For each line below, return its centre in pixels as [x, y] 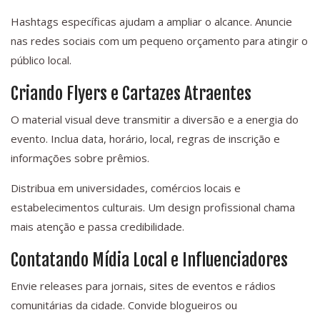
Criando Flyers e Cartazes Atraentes [131, 94]
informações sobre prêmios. [80, 158]
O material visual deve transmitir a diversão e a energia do [155, 120]
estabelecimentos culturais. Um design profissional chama [153, 207]
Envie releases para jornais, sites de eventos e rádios [143, 286]
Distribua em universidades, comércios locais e [126, 188]
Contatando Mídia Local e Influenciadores [149, 260]
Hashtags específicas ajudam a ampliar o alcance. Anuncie [151, 22]
